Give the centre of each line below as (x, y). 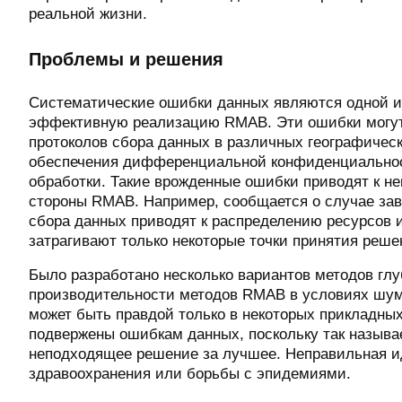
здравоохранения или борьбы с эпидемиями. (190, 374)
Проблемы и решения (126, 59)
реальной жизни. (88, 14)
